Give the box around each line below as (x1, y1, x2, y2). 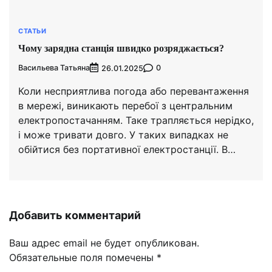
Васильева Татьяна (18, 63, 90, 73)
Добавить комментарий (9, 208, 141, 222)
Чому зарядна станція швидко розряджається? (18, 42, 224, 53)
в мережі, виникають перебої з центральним (18, 99, 233, 112)
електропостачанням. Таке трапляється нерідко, (18, 114, 254, 126)
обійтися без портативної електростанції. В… (18, 143, 236, 155)
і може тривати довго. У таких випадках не (18, 128, 228, 141)
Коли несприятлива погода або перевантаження (18, 84, 249, 97)
